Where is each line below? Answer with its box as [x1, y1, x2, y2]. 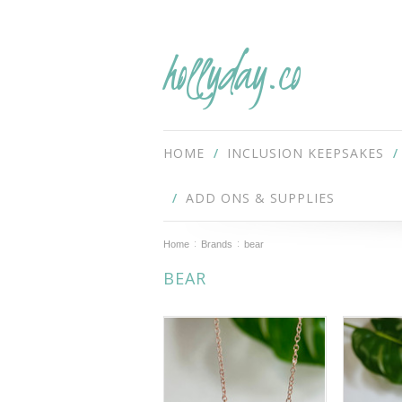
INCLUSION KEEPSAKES [227, 144, 384, 162]
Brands [201, 239, 232, 249]
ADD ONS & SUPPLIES [186, 189, 335, 206]
